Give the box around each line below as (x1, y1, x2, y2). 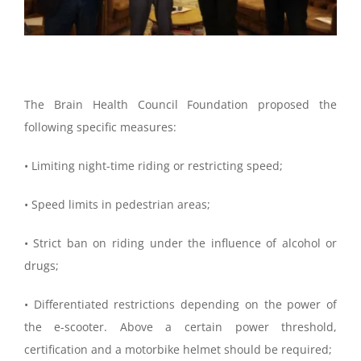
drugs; (23, 258, 59, 274)
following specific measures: (23, 119, 176, 135)
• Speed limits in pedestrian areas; (23, 197, 210, 213)
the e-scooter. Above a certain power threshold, (23, 319, 338, 335)
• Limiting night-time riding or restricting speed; (23, 158, 283, 174)
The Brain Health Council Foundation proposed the (23, 97, 338, 113)
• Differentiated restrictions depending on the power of (23, 297, 338, 313)
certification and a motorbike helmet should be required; (23, 342, 332, 358)
